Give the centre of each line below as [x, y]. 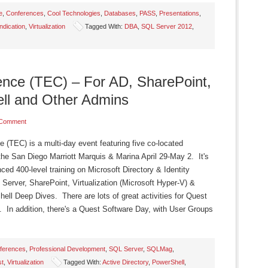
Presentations [179, 13]
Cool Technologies [74, 13]
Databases [120, 13]
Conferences [25, 13]
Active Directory [125, 262]
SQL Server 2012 [167, 26]
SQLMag [159, 249]
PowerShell [168, 262]
